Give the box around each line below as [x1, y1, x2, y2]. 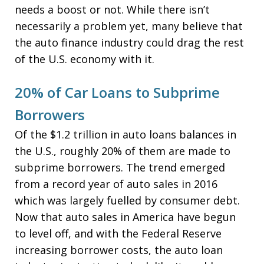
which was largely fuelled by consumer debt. [15, 193, 240, 207]
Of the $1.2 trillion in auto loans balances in [15, 127, 236, 141]
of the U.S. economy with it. [15, 52, 154, 66]
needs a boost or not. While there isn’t [15, 2, 210, 16]
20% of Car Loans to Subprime [15, 82, 220, 102]
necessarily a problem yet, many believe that [15, 19, 243, 33]
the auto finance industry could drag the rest [15, 35, 244, 49]
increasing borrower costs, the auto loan [15, 243, 223, 257]
